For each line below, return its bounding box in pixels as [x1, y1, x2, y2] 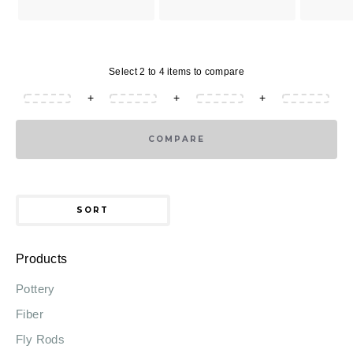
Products [16, 252, 67, 266]
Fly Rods [16, 333, 65, 347]
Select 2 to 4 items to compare [109, 66, 244, 77]
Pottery [16, 281, 55, 295]
